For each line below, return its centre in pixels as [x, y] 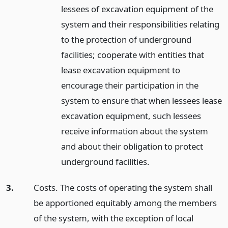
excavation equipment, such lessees [131, 116]
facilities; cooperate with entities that [132, 55]
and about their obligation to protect [132, 147]
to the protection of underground [126, 40]
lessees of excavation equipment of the [137, 9]
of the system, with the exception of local [113, 218]
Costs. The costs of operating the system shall [123, 187]
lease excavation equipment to [120, 70]
